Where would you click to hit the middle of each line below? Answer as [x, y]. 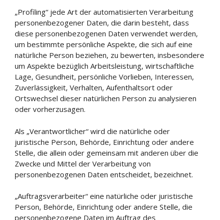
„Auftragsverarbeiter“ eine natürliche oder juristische [104, 196]
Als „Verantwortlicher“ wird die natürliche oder [92, 131]
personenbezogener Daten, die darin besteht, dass [102, 23]
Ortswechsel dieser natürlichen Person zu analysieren [106, 98]
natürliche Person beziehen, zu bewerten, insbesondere [110, 55]
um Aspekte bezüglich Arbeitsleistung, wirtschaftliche [104, 66]
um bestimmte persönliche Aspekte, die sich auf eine [104, 44]
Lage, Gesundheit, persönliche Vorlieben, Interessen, [104, 77]
